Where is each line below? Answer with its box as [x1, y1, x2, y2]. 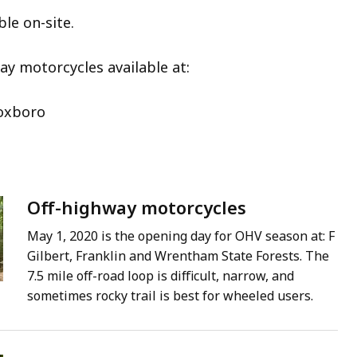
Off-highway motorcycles [27, 195, 246, 220]
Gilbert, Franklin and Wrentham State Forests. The [27, 247, 329, 265]
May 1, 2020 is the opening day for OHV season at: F [27, 227, 335, 245]
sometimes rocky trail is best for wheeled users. [27, 287, 313, 305]
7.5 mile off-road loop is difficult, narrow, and [27, 267, 294, 285]
